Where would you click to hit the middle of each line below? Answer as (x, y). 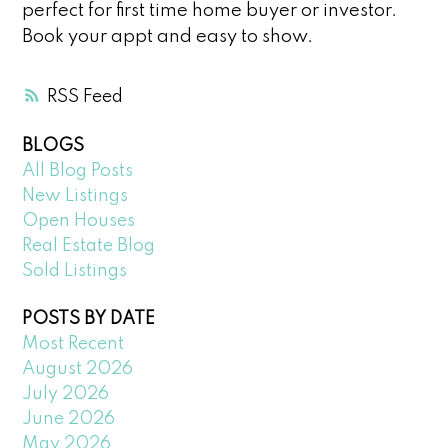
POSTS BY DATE (89, 318)
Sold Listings (75, 271)
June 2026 (69, 418)
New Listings (75, 196)
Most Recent (73, 343)
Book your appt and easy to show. (168, 36)
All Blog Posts (78, 171)
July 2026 (66, 393)
